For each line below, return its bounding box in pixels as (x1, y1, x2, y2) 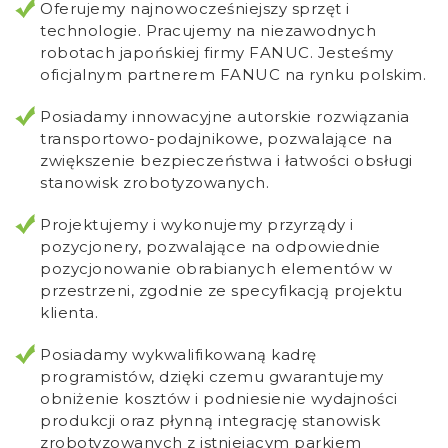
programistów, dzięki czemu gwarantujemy (40, 366, 384, 386)
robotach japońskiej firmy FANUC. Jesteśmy (40, 42, 394, 62)
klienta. (40, 302, 98, 322)
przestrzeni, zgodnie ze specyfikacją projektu (40, 280, 403, 300)
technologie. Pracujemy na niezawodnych (40, 20, 376, 40)
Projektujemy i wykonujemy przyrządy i (40, 214, 354, 234)
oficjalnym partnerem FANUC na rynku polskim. (40, 64, 426, 84)
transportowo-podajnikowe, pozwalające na (40, 128, 392, 148)
